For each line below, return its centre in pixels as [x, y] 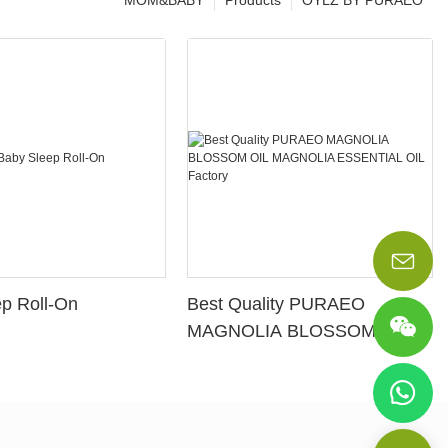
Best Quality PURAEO [276, 304]
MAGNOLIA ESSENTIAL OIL [304, 358]
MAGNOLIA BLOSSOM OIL [299, 331]
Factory [217, 385]
